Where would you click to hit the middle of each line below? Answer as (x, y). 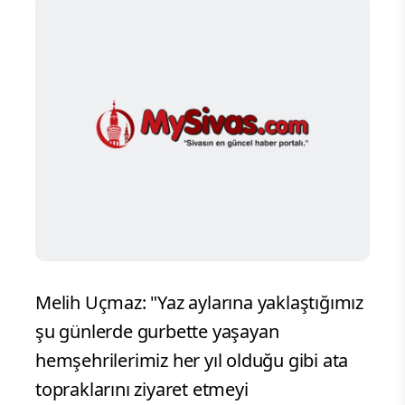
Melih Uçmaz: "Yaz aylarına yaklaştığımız (199, 302)
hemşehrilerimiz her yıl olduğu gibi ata (192, 360)
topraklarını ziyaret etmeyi (142, 389)
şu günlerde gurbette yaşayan (157, 331)
